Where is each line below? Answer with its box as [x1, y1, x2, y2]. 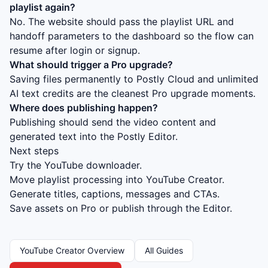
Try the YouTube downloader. [10, 159, 142, 171]
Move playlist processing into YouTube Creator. [10, 173, 224, 185]
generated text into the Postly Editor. [10, 130, 178, 142]
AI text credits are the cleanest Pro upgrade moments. [10, 87, 255, 99]
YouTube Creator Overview [20, 245, 124, 255]
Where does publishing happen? [10, 102, 158, 114]
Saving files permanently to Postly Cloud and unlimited [10, 73, 258, 85]
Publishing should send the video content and [10, 116, 216, 128]
